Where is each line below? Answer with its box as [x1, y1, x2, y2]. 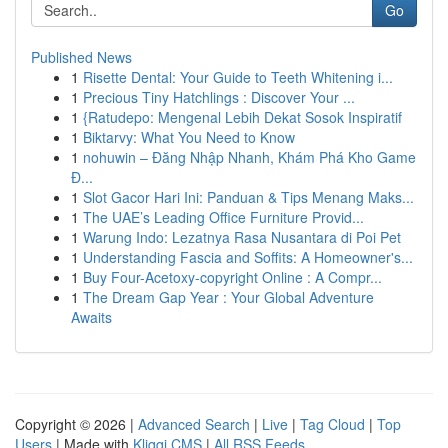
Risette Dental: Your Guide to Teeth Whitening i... [83, 67, 393, 87]
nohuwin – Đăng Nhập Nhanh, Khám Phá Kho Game [83, 147, 416, 167]
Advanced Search [138, 414, 250, 434]
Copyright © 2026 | [15, 414, 138, 434]
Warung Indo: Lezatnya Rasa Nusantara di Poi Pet [83, 227, 401, 247]
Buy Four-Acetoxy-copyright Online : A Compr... [83, 267, 382, 287]
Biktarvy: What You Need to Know [83, 127, 295, 147]
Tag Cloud [300, 414, 365, 434]
